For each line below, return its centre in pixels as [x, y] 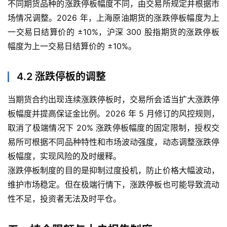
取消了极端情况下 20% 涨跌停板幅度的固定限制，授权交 [113, 128]
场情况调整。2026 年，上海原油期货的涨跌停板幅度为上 [113, 18]
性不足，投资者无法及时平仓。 [64, 199]
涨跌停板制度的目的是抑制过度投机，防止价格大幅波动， [113, 171]
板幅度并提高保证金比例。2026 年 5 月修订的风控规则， [113, 114]
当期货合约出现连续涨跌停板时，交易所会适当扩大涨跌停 [113, 100]
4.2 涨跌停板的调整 [61, 77]
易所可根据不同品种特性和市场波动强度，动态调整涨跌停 [113, 142]
